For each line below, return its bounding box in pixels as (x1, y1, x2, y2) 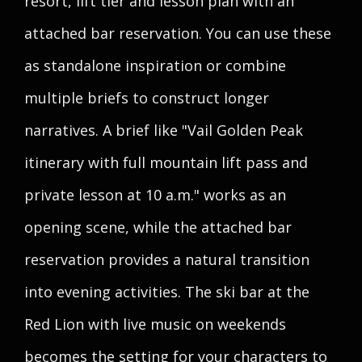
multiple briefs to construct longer (24, 88, 269, 107)
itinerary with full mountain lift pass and (24, 153, 308, 172)
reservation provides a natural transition (24, 250, 309, 269)
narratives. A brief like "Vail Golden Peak (24, 120, 303, 140)
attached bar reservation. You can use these (24, 23, 331, 43)
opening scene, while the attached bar (24, 217, 292, 237)
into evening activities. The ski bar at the (24, 282, 309, 301)
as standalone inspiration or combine (24, 56, 286, 75)
